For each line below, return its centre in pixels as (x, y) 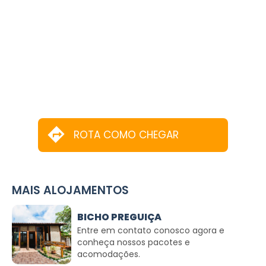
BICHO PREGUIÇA (119, 217)
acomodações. (109, 254)
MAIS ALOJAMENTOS (70, 190)
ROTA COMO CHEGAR (126, 135)
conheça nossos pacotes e (134, 242)
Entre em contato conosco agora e (151, 230)
